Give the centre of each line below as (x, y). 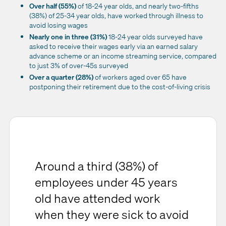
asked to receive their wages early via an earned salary (114, 46)
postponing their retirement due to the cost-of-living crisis (120, 87)
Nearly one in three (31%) (69, 37)
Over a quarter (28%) (62, 77)
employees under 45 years (106, 182)
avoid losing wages (59, 25)
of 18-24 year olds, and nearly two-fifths (138, 6)
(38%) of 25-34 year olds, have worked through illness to (116, 16)
